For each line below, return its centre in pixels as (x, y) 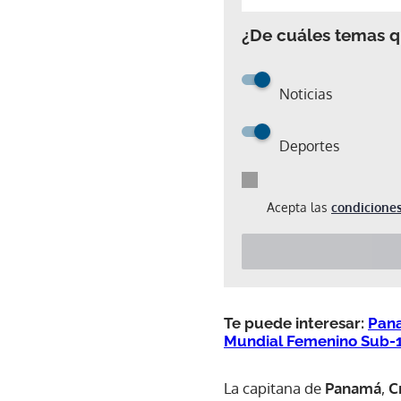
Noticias (306, 94)
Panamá (351, 388)
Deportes (309, 145)
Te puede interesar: (296, 323)
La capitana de (273, 388)
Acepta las (299, 207)
